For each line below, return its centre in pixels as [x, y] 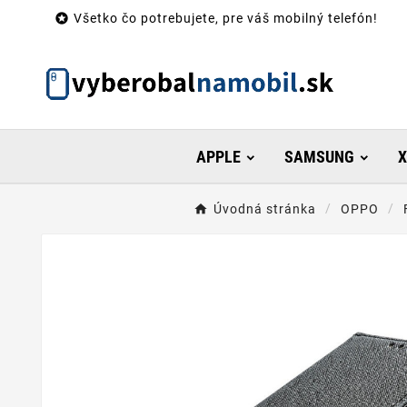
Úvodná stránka [265, 209]
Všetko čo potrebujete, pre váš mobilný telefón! [226, 18]
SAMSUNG [319, 157]
